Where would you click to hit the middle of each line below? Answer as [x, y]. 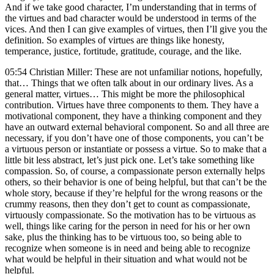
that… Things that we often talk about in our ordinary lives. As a [129, 83]
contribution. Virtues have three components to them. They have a [132, 105]
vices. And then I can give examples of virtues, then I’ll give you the [136, 29]
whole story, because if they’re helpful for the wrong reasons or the [134, 193]
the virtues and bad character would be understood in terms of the [131, 18]
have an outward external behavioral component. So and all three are [137, 127]
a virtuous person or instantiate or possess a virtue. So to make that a [136, 149]
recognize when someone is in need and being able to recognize [128, 248]
